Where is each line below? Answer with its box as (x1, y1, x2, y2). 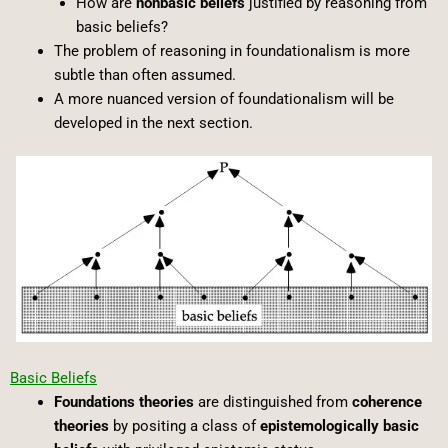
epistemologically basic (259, 416, 419, 435)
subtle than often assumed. (53, 65, 236, 84)
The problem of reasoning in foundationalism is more (53, 41, 410, 60)
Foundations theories (53, 392, 194, 411)
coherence (351, 392, 422, 411)
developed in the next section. (53, 113, 253, 132)
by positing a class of (108, 416, 260, 435)
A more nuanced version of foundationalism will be (53, 89, 394, 108)
